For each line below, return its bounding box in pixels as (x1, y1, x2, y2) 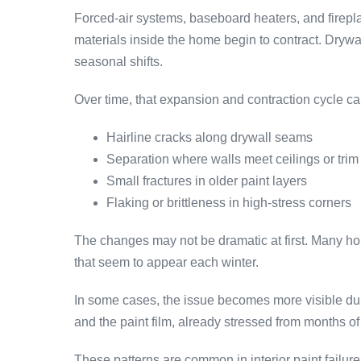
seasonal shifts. (74, 54, 163, 68)
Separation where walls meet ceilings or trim (106, 151, 359, 166)
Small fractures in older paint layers (106, 173, 307, 188)
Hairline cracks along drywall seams (106, 130, 313, 144)
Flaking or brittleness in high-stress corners (106, 195, 351, 210)
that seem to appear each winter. (74, 255, 259, 269)
